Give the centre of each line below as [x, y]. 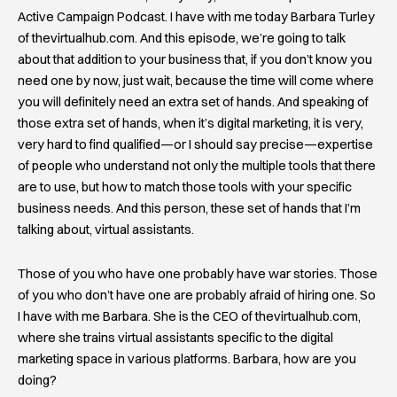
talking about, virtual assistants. [106, 230]
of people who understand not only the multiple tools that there [197, 166]
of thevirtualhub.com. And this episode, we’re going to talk [182, 39]
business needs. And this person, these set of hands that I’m [189, 209]
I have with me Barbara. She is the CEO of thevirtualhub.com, [189, 316]
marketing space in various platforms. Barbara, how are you [187, 358]
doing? [37, 380]
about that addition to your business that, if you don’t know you [195, 60]
